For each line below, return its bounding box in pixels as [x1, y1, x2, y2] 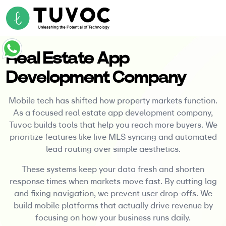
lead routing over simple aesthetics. [45, 144, 181, 154]
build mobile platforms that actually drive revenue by [13, 200, 213, 211]
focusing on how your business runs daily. [35, 212, 191, 223]
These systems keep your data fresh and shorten [22, 164, 204, 175]
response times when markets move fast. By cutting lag [9, 176, 217, 187]
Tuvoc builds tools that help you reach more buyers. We [9, 120, 217, 130]
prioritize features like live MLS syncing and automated [9, 132, 217, 142]
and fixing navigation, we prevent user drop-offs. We [14, 188, 212, 199]
